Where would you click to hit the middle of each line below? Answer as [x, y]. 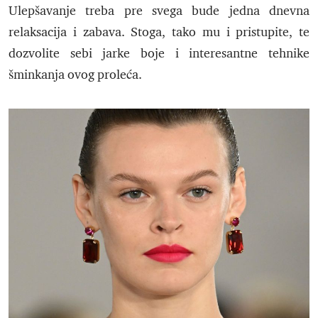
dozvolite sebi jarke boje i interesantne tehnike [159, 54]
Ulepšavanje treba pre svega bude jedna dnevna [159, 11]
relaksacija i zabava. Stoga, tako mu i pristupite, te [159, 32]
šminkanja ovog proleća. [77, 75]
